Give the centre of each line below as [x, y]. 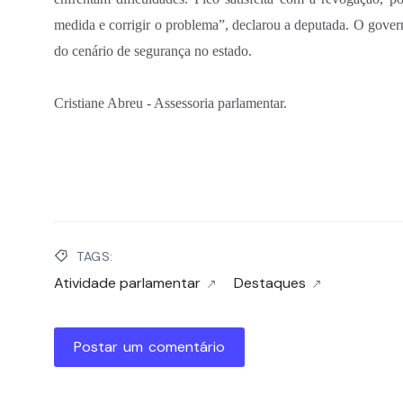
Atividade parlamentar [127, 283]
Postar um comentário [149, 347]
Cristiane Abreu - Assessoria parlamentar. [170, 103]
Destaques [270, 283]
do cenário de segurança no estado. [153, 50]
